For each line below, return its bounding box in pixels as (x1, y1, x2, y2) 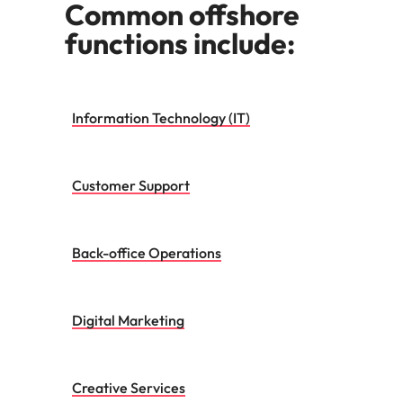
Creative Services (72, 378, 185, 397)
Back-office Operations (72, 243, 221, 262)
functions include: (65, 24, 295, 61)
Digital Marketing (72, 310, 184, 329)
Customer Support (72, 175, 190, 194)
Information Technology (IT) (72, 108, 250, 127)
